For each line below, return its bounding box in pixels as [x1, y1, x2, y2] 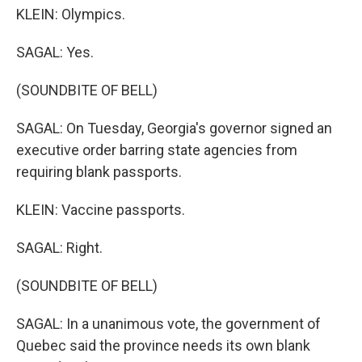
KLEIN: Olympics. [16, 6, 125, 23]
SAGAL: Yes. [16, 44, 94, 61]
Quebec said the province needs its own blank [16, 337, 310, 354]
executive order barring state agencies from [16, 141, 297, 158]
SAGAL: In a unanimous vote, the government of [16, 315, 321, 332]
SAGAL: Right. [16, 239, 103, 256]
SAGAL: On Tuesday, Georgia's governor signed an [16, 120, 332, 137]
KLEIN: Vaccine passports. [16, 201, 185, 218]
